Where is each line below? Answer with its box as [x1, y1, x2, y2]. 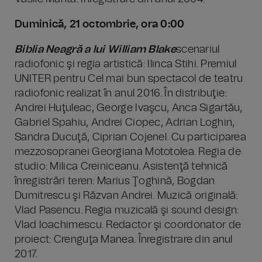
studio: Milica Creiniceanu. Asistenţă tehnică [15, 161, 228, 172]
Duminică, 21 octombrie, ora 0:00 [15, 19, 185, 30]
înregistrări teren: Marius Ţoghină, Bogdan [15, 176, 215, 187]
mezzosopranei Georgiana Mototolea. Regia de [15, 147, 241, 157]
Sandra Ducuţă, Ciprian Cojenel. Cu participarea [15, 132, 247, 143]
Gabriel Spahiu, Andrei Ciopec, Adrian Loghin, [15, 118, 235, 128]
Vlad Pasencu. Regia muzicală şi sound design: [15, 205, 239, 216]
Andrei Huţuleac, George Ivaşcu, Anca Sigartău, [15, 103, 243, 113]
